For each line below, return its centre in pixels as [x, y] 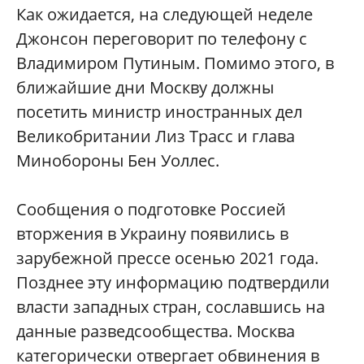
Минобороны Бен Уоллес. [118, 160]
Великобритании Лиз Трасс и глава [156, 136]
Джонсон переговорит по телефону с [162, 39]
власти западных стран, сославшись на [171, 307]
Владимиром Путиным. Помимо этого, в [175, 63]
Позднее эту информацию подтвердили [173, 282]
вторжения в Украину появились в [152, 234]
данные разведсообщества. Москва [156, 331]
